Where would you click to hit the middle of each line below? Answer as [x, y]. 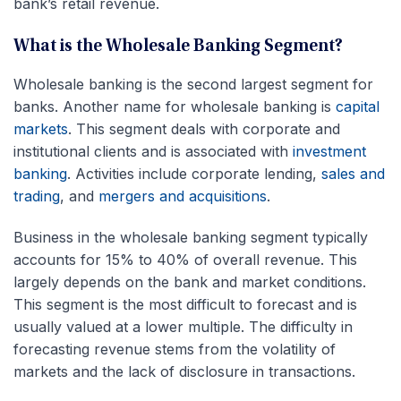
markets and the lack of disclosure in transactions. [184, 371]
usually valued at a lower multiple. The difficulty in [183, 326]
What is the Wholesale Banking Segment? [178, 46]
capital [358, 106]
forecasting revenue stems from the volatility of [175, 349]
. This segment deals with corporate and [204, 128]
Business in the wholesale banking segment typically [191, 237]
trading [37, 196]
